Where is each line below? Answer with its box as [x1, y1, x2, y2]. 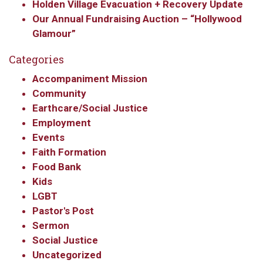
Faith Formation [32, 146, 106, 158]
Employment [32, 117, 91, 129]
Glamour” [32, 28, 76, 39]
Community [32, 87, 86, 99]
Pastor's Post [32, 205, 94, 217]
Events [32, 131, 65, 143]
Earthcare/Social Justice [32, 102, 148, 114]
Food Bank [32, 161, 81, 173]
